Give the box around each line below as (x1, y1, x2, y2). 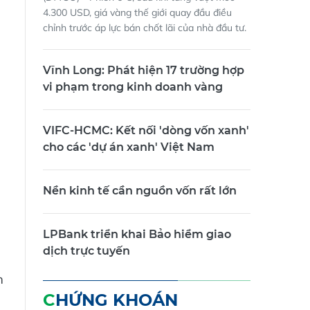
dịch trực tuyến (43, 244, 130, 258)
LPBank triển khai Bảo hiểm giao (43, 228, 231, 241)
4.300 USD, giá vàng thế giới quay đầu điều (43, 6, 232, 19)
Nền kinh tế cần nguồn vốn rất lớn (43, 184, 237, 198)
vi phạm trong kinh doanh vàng (43, 80, 223, 94)
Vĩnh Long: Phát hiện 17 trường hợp (43, 64, 244, 77)
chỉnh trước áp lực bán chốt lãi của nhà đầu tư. (43, 21, 249, 35)
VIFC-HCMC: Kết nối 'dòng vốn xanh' (43, 124, 249, 138)
